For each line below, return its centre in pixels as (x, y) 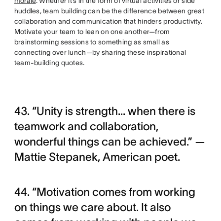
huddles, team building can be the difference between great (109, 11)
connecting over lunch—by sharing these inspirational (100, 53)
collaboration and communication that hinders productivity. (108, 21)
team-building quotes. (49, 63)
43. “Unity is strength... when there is (105, 111)
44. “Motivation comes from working (105, 192)
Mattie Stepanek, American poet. (97, 157)
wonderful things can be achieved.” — (110, 142)
